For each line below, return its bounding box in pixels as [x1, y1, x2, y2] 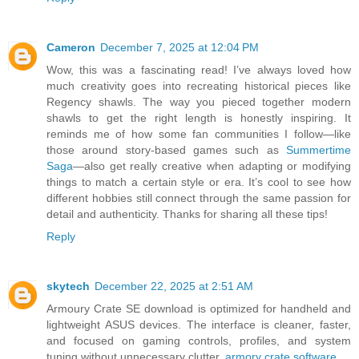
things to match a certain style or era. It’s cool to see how [46, 175, 351, 188]
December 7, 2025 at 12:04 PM [100, 40, 259, 54]
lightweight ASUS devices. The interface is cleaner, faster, [46, 317, 351, 331]
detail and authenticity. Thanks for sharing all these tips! [46, 207, 328, 220]
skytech [46, 279, 90, 292]
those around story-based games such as [46, 143, 286, 156]
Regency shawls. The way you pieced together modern [46, 95, 351, 108]
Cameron [46, 40, 95, 54]
